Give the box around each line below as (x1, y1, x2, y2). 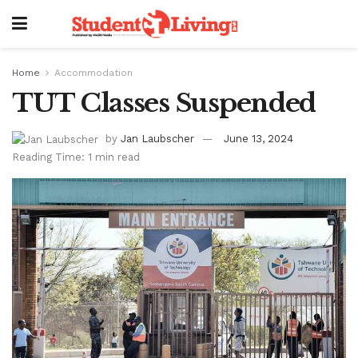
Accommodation (54, 67, 133, 78)
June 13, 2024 (224, 132, 293, 145)
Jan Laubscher (121, 132, 194, 145)
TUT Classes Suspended (12, 87, 316, 119)
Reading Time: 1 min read (12, 150, 140, 163)
